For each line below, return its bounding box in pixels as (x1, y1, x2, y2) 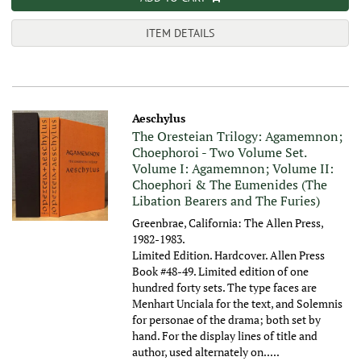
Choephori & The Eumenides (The (132, 176, 328, 194)
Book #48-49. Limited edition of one (132, 263, 309, 280)
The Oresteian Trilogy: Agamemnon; (132, 127, 343, 146)
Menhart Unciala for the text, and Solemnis (132, 296, 343, 312)
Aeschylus (132, 110, 186, 127)
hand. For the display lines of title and (132, 328, 318, 344)
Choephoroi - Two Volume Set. (132, 143, 307, 162)
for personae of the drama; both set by (132, 312, 322, 328)
